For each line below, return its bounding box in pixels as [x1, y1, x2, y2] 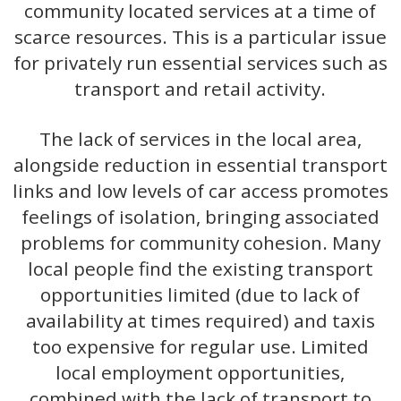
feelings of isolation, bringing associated [21, 204, 380, 230]
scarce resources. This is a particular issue [13, 24, 387, 50]
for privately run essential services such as [13, 50, 388, 76]
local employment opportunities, [55, 360, 346, 386]
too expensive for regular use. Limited [31, 334, 369, 360]
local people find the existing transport [27, 256, 373, 282]
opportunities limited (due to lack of [40, 282, 361, 308]
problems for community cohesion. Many [20, 230, 380, 256]
